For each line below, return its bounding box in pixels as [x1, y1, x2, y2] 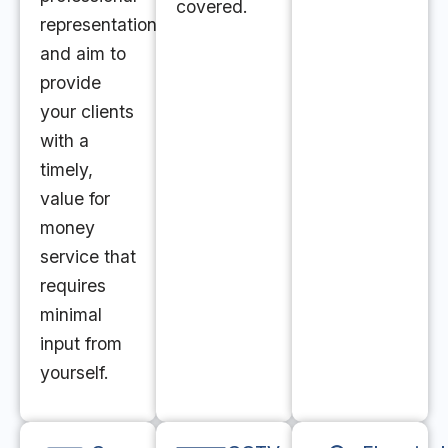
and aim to [40, 42, 126, 64]
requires [40, 274, 106, 296]
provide [40, 71, 101, 93]
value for [40, 187, 110, 209]
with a [40, 129, 89, 151]
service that [40, 245, 136, 267]
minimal [40, 303, 102, 325]
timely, [40, 158, 93, 180]
